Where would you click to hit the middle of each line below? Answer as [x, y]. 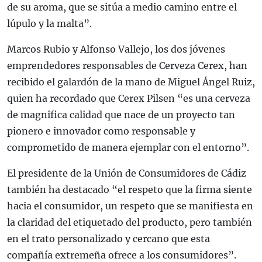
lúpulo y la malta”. [49, 24]
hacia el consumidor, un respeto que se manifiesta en [130, 206]
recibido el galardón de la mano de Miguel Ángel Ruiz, [131, 82]
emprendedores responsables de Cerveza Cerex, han [127, 66]
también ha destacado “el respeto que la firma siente [130, 190]
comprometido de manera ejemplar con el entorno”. [128, 148]
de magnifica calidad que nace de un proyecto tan [121, 115]
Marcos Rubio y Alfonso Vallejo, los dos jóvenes [116, 49]
